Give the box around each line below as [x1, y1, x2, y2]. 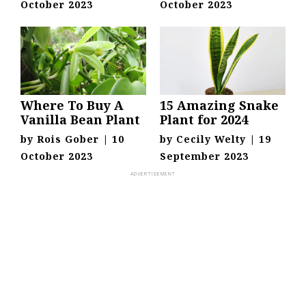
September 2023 [160, 150, 249, 163]
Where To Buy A [20, 97, 124, 114]
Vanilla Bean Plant [20, 111, 140, 128]
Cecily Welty [176, 133, 246, 146]
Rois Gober [37, 133, 99, 146]
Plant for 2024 [160, 111, 248, 128]
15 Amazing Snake [160, 97, 279, 114]
